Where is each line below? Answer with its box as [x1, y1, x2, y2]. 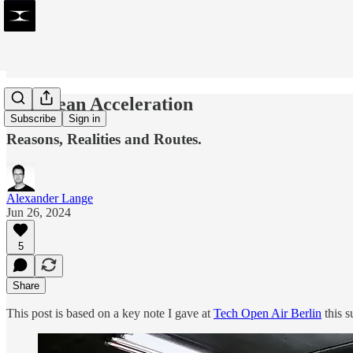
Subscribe [10, 113, 56, 125]
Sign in [69, 113, 100, 125]
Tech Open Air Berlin [214, 306, 321, 320]
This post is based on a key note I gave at [6, 306, 214, 320]
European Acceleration [6, 93, 193, 114]
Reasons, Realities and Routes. [6, 130, 202, 147]
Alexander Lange [6, 191, 93, 205]
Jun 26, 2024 [6, 205, 71, 219]
